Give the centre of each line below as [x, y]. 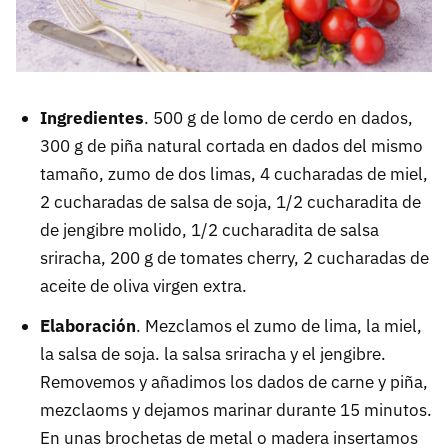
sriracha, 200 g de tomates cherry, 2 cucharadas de [234, 257]
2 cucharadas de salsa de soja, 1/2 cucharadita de [230, 201]
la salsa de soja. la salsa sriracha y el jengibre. [213, 353]
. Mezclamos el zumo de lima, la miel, [279, 325]
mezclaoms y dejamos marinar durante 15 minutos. [236, 409]
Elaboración [88, 325]
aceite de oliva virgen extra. [143, 285]
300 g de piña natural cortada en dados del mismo [231, 145]
